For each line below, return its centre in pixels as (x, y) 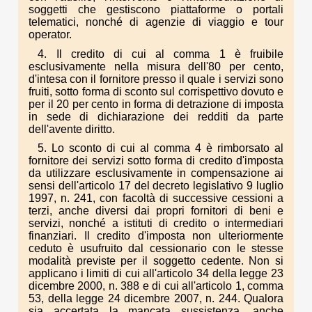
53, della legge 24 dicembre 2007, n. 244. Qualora (156, 298)
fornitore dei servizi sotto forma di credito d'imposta (156, 160)
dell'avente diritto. (72, 129)
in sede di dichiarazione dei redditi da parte (156, 116)
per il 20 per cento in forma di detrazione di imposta (156, 104)
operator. (50, 35)
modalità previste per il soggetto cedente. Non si (156, 260)
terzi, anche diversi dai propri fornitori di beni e (156, 210)
